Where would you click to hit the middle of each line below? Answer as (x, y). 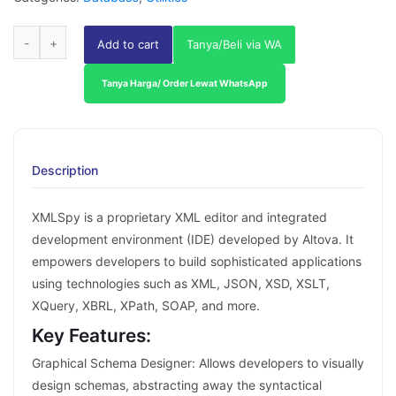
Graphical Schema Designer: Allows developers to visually (198, 362)
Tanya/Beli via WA (235, 44)
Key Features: (91, 336)
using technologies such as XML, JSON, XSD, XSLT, (181, 283)
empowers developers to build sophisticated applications (197, 261)
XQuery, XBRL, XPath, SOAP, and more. (146, 305)
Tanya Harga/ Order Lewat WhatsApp (185, 84)
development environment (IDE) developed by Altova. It (193, 239)
